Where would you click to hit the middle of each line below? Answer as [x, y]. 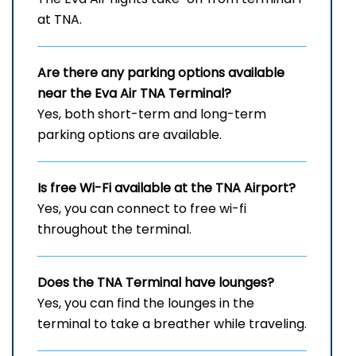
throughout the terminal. [116, 230]
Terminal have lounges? [200, 283]
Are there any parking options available [161, 73]
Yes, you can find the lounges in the [146, 304]
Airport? [270, 188]
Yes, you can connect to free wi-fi [142, 209]
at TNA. [60, 20]
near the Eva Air [89, 94]
